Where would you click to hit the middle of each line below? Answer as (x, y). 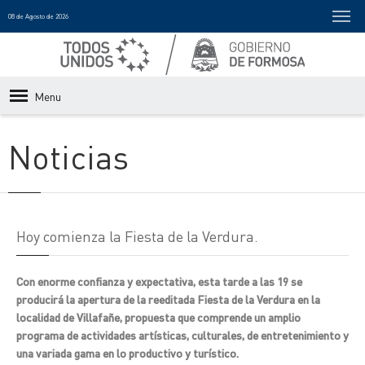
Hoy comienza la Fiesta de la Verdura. (137, 236)
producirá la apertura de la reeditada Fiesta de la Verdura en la (168, 299)
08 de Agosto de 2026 (38, 16)
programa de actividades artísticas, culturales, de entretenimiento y (182, 335)
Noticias (68, 156)
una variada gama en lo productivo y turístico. (128, 353)
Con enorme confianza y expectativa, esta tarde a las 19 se (159, 281)
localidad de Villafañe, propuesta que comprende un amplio (158, 317)
